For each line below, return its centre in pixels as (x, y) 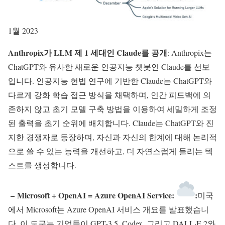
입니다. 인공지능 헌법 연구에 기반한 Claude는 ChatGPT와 (110, 81)
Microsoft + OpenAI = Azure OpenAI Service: (96, 195)
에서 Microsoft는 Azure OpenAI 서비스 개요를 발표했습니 (108, 209)
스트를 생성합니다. (42, 165)
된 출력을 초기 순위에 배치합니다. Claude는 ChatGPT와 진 (111, 123)
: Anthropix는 (190, 53)
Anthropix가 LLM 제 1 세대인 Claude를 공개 (88, 53)
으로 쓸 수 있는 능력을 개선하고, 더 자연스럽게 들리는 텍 (110, 151)
